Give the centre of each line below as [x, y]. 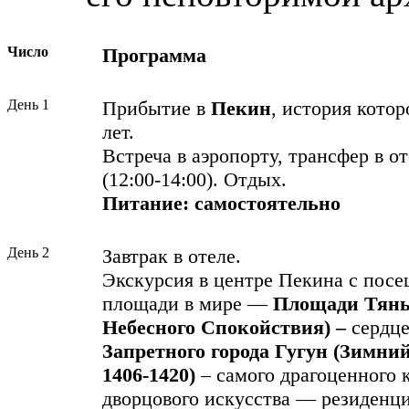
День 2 [28, 253]
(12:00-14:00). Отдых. [194, 180]
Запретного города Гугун [215, 351]
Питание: [146, 204]
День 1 [28, 105]
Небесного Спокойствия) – [227, 328]
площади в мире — [188, 304]
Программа [154, 56]
